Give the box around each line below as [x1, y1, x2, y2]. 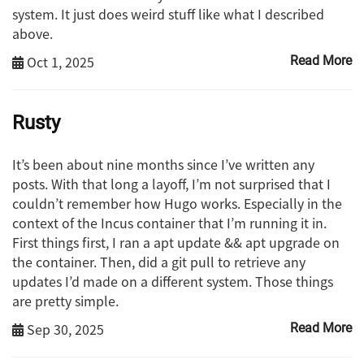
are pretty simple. [12, 291, 119, 311]
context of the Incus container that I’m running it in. [12, 213, 327, 233]
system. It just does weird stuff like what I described [12, 3, 324, 24]
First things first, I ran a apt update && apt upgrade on [12, 232, 340, 253]
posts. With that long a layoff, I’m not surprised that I [12, 174, 331, 194]
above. [12, 23, 53, 43]
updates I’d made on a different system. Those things [12, 271, 333, 292]
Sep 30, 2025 [24, 319, 104, 340]
